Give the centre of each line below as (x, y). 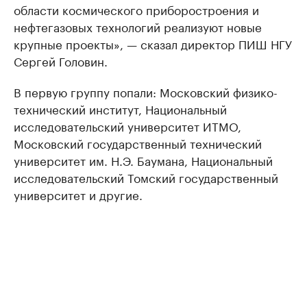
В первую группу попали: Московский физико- (146, 91)
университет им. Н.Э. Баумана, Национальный (143, 160)
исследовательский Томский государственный (146, 177)
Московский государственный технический (138, 143)
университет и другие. (78, 194)
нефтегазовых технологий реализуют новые (138, 26)
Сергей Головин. (61, 61)
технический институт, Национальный (120, 109)
